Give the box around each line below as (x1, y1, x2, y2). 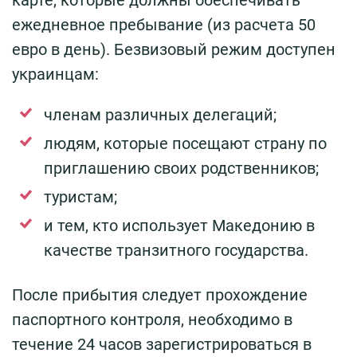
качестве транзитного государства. (44, 241, 308, 261)
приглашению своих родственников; (44, 159, 319, 178)
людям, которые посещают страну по (44, 134, 327, 154)
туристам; (44, 187, 117, 207)
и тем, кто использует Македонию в (44, 216, 315, 236)
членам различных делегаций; (44, 105, 277, 125)
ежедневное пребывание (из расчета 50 (12, 15, 316, 35)
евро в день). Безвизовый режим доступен (12, 40, 335, 60)
